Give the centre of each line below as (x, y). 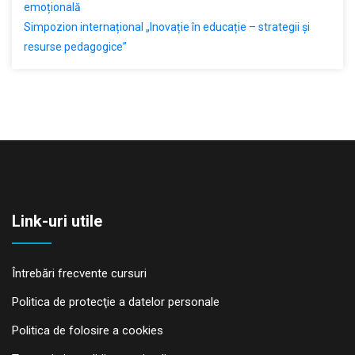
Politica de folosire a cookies (88, 331)
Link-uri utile (57, 221)
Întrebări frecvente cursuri (79, 274)
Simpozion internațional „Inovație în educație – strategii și (167, 27)
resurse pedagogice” (75, 47)
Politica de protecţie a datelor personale (116, 302)
